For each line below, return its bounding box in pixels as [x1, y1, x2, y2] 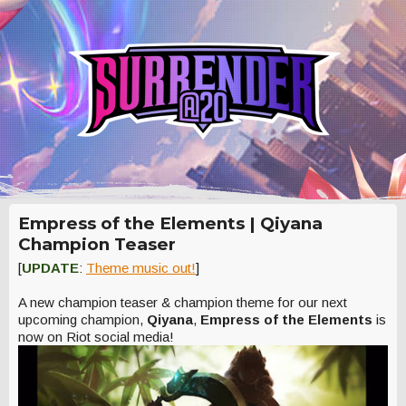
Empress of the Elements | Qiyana [18, 213, 323, 234]
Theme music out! [86, 260, 196, 275]
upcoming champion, [18, 312, 147, 327]
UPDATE [22, 260, 79, 275]
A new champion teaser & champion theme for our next [18, 295, 347, 310]
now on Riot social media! [18, 329, 174, 344]
